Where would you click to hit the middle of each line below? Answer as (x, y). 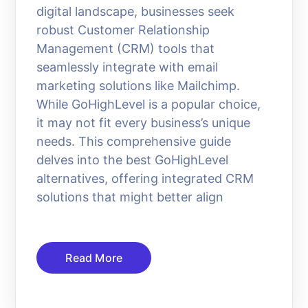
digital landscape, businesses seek (136, 11)
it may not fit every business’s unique (144, 122)
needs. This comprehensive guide (134, 141)
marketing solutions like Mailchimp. (139, 85)
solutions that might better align (130, 197)
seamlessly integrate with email (128, 67)
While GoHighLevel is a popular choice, (149, 104)
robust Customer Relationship (123, 30)
